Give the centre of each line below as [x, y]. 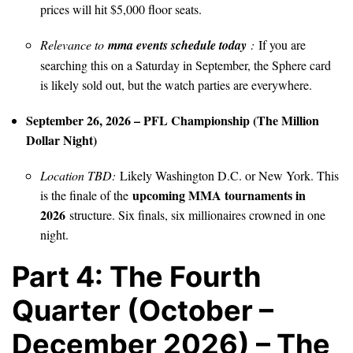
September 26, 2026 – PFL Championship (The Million [173, 120]
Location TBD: [78, 175]
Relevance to [74, 44]
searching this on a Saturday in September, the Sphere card [186, 65]
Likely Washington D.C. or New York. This [227, 175]
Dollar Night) [61, 139]
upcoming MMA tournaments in [219, 195]
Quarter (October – [143, 310]
